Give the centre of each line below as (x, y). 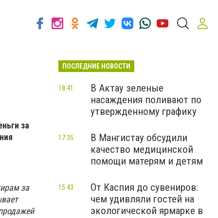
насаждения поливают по (146, 100)
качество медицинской (142, 149)
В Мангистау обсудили (139, 138)
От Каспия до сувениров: (144, 187)
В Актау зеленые (127, 88)
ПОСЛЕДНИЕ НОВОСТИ (96, 66)
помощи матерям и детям (147, 161)
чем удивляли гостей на (142, 199)
